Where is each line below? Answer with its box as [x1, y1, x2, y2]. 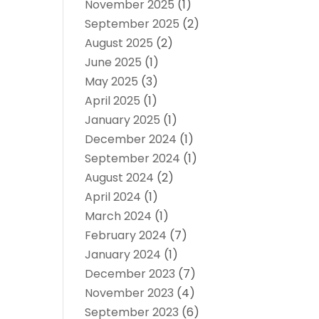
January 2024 [85, 246, 162, 263]
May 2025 [85, 73, 139, 90]
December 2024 [85, 131, 177, 148]
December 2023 [85, 266, 176, 283]
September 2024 [85, 150, 181, 167]
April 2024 [85, 189, 142, 206]
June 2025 [85, 54, 142, 71]
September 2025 [85, 16, 180, 33]
